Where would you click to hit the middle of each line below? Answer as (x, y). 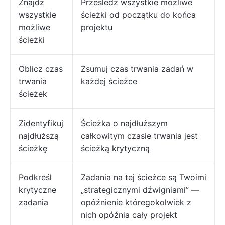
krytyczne (37, 190)
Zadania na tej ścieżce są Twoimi (144, 178)
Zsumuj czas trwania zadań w (137, 69)
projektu (97, 27)
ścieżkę (33, 148)
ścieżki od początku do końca (138, 15)
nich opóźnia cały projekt (129, 215)
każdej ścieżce (109, 82)
